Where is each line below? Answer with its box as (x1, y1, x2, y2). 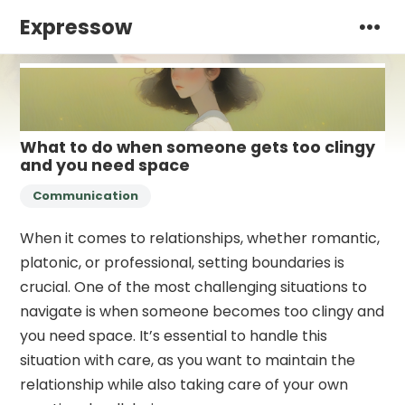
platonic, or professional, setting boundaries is (20, 251, 345, 273)
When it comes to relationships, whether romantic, (20, 227, 381, 249)
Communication (33, 186, 139, 204)
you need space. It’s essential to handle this (20, 325, 328, 346)
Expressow (20, 13, 133, 42)
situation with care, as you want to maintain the (20, 349, 356, 371)
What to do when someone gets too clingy (20, 136, 376, 158)
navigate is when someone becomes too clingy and (20, 300, 385, 322)
